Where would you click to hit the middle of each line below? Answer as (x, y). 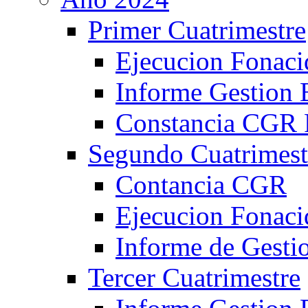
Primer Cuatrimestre (197, 30)
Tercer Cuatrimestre (194, 277)
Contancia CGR (201, 185)
